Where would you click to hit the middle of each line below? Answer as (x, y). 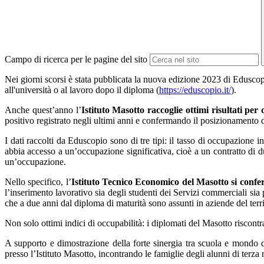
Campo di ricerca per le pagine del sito (76, 60)
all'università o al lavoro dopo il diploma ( (82, 90)
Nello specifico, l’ (38, 182)
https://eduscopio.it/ (195, 90)
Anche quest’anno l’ (43, 110)
